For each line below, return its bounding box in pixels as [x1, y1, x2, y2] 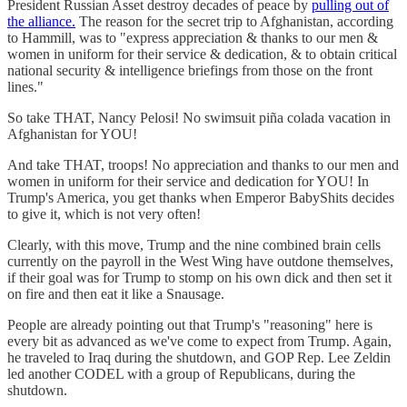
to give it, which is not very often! [7, 205, 201, 222]
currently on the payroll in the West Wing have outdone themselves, [7, 253, 393, 269]
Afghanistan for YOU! [7, 125, 137, 142]
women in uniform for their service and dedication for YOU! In [7, 173, 369, 189]
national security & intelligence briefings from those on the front [7, 62, 372, 78]
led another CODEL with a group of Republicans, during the [7, 365, 355, 382]
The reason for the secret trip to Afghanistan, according [75, 13, 393, 29]
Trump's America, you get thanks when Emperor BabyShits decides [7, 189, 394, 205]
